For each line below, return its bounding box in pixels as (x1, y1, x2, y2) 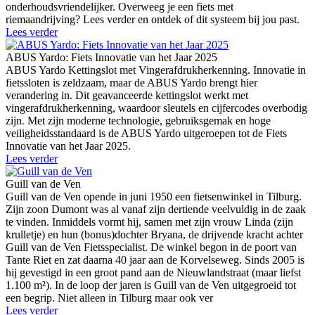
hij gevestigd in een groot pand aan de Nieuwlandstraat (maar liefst (6, 266, 301, 279)
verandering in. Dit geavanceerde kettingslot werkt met (6, 89, 248, 102)
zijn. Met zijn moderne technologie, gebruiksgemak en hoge (6, 115, 271, 127)
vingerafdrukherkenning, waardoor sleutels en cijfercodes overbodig (6, 102, 307, 115)
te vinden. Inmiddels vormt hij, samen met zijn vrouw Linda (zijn (6, 216, 293, 229)
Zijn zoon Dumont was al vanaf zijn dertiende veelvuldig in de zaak (6, 203, 306, 216)
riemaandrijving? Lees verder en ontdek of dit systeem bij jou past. (6, 13, 300, 26)
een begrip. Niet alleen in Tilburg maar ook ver (6, 292, 213, 304)
